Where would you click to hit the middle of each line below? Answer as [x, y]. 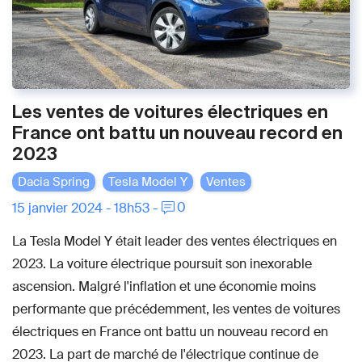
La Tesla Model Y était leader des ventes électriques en [175, 241]
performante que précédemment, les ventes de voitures [176, 309]
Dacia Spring [54, 181]
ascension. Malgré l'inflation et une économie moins [164, 286]
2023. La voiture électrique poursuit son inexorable [162, 263]
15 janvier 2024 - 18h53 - [85, 208]
